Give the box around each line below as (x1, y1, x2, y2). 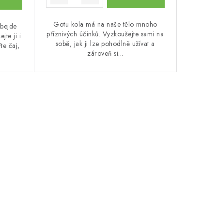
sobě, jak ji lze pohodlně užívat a (55, 38, 155, 48)
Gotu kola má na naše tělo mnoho (53, 19, 157, 29)
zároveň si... (87, 48, 124, 58)
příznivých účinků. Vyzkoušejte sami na (46, 29, 164, 39)
